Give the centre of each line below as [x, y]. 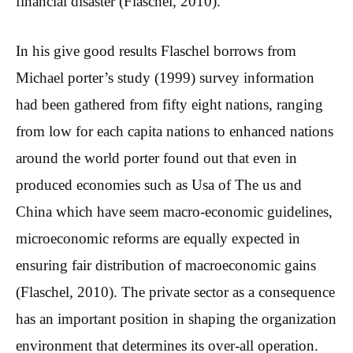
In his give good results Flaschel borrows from [156, 50]
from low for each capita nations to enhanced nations [175, 131]
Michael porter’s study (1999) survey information [165, 77]
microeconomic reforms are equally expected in [158, 238]
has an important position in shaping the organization [176, 318]
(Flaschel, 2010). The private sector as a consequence [175, 292]
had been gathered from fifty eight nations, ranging [169, 104]
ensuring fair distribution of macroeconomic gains [166, 265]
